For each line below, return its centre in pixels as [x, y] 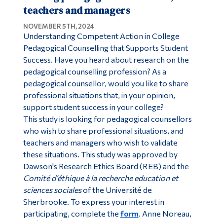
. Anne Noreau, [165, 213]
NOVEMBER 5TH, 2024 [58, 26]
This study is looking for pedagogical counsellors [107, 118]
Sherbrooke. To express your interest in [93, 201]
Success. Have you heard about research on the [106, 59]
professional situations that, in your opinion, [99, 95]
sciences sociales [52, 189]
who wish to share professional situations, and [103, 130]
